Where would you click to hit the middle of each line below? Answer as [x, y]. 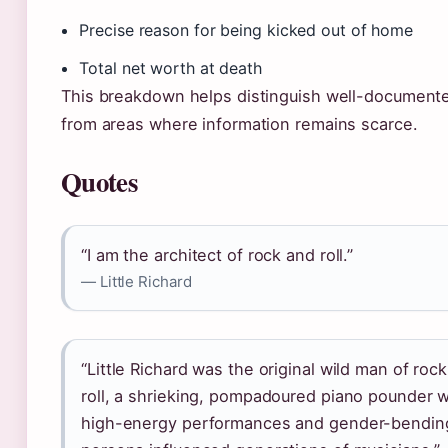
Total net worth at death [170, 68]
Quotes [99, 181]
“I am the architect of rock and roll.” [217, 255]
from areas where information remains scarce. [239, 124]
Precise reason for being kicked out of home [246, 30]
